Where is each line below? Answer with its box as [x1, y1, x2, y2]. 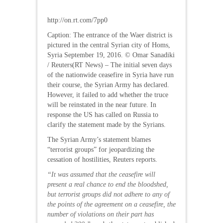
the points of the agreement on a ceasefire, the [47, 201, 176, 208]
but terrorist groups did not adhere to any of [47, 191, 170, 198]
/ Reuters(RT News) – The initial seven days [47, 61, 172, 69]
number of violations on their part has [47, 211, 154, 218]
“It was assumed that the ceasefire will [47, 171, 155, 178]
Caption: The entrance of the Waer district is [47, 31, 172, 39]
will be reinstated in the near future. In [47, 101, 156, 109]
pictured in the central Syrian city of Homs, [47, 41, 170, 49]
